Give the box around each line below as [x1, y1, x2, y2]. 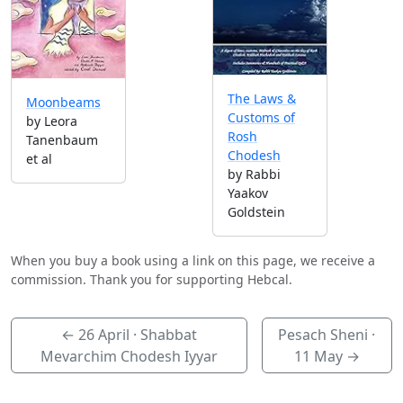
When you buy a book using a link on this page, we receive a [11, 251, 375, 269]
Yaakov [228, 184, 268, 201]
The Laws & [228, 89, 296, 107]
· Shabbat [129, 324, 197, 345]
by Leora [26, 112, 77, 130]
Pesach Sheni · [278, 324, 376, 345]
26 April [77, 324, 130, 345]
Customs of [228, 108, 295, 126]
